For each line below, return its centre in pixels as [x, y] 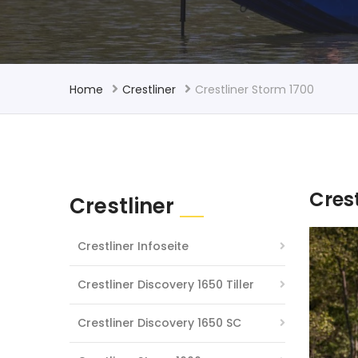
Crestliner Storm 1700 [255, 89]
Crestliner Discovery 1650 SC [159, 323]
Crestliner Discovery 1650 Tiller [166, 284]
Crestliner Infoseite [133, 246]
